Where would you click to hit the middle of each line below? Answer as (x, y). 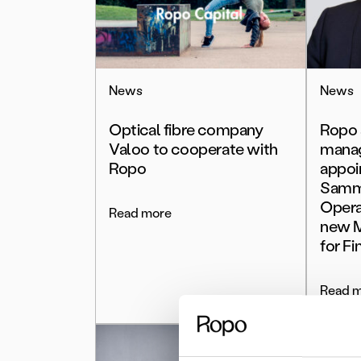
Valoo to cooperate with (193, 149)
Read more (140, 213)
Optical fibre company (186, 130)
